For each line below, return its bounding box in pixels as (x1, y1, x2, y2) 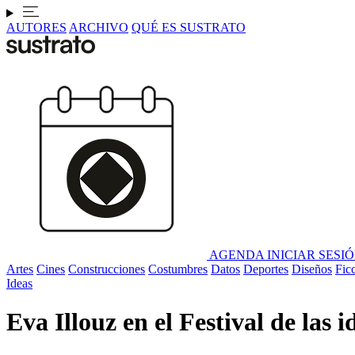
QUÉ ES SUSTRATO (132, 21, 246, 34)
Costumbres (148, 262, 208, 276)
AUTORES (6, 21, 67, 34)
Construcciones (68, 262, 145, 276)
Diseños (292, 262, 332, 276)
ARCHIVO (69, 21, 128, 34)
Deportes (243, 262, 288, 276)
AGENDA (209, 248, 264, 261)
